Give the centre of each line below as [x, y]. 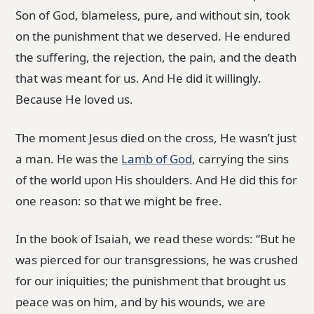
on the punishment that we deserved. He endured [153, 36]
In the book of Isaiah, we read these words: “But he [156, 239]
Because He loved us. [75, 99]
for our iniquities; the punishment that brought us [151, 281]
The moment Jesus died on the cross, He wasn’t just [156, 137]
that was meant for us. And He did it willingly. [139, 78]
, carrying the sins [241, 158]
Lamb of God [157, 158]
